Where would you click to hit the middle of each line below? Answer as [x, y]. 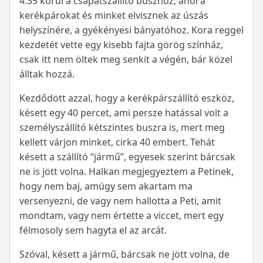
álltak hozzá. [47, 74]
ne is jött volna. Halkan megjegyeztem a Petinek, [127, 172]
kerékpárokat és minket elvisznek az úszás [114, 16]
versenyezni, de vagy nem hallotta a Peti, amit [120, 201]
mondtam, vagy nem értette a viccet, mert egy [122, 216]
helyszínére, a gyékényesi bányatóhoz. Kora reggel [131, 30]
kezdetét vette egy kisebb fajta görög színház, [121, 45]
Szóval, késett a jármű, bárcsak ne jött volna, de [124, 254]
